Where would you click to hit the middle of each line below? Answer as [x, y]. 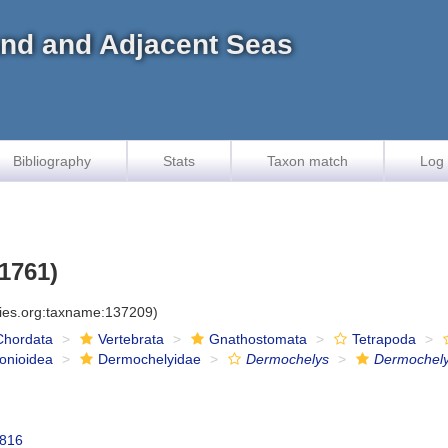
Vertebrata [131, 339]
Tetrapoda [384, 339]
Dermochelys [288, 359]
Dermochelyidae [150, 359]
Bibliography [52, 161]
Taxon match [307, 161]
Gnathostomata [258, 339]
